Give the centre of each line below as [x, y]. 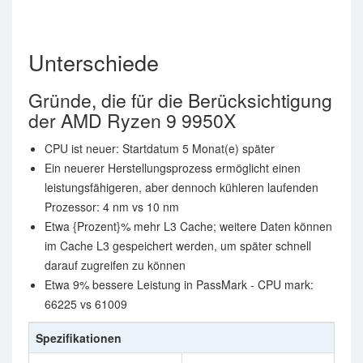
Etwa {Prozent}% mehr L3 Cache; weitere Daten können [188, 226]
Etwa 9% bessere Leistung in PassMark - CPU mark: [179, 284]
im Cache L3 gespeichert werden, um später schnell [178, 246]
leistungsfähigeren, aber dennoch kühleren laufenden [181, 187]
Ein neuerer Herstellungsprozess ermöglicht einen [173, 168]
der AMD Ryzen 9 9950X [132, 120]
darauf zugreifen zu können [115, 265]
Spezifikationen [79, 338]
